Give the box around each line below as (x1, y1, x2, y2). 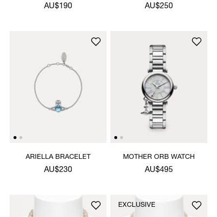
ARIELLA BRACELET (26, 154, 91, 161)
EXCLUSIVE (118, 201, 155, 209)
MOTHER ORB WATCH (123, 154, 195, 161)
